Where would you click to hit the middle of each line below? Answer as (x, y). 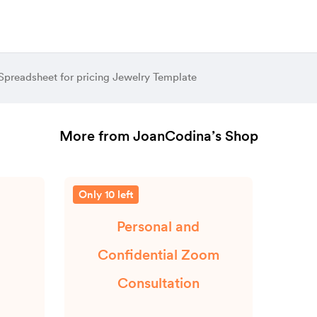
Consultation (158, 283)
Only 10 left (106, 195)
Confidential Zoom (158, 255)
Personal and (158, 226)
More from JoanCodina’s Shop (158, 136)
